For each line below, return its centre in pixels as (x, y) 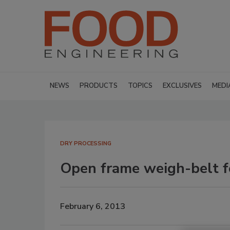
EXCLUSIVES (182, 86)
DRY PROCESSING (86, 143)
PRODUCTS (99, 86)
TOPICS (140, 86)
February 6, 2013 (93, 206)
